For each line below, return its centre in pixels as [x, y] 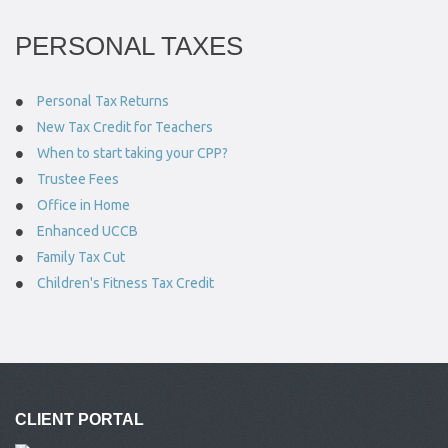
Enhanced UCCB [87, 231]
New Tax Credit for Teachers [125, 127]
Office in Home [83, 205]
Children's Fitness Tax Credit [125, 283]
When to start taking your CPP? [132, 153]
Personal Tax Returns [103, 101]
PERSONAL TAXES [129, 46]
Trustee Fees [78, 179]
